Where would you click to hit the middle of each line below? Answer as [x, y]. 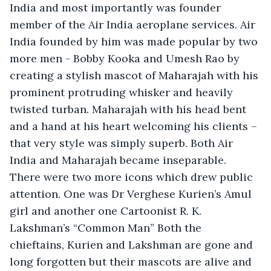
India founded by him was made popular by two [135, 41]
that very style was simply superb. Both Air [123, 143]
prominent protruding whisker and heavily [123, 92]
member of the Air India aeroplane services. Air [134, 24]
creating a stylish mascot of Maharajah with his [135, 75]
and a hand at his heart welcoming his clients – [135, 126]
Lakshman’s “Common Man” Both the [107, 227]
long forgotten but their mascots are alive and [132, 261]
